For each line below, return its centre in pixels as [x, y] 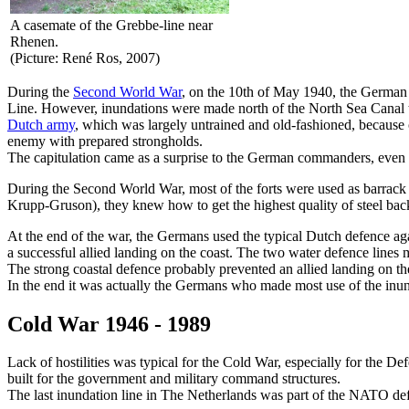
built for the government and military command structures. [174, 379]
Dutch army [41, 124]
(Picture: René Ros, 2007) [85, 58]
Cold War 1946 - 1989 [109, 324]
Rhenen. [34, 41]
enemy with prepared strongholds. [105, 141]
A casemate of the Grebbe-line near [111, 25]
